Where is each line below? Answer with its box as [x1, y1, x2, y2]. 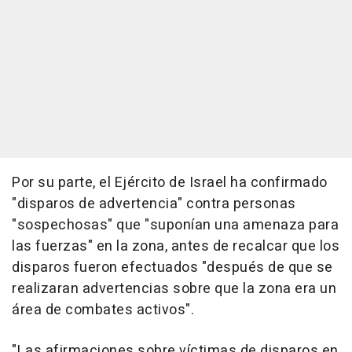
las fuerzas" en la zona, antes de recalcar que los [12, 235, 339, 257]
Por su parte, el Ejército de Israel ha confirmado [12, 171, 328, 193]
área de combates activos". [12, 299, 194, 321]
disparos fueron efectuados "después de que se [12, 256, 333, 278]
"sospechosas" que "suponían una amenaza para [12, 214, 339, 236]
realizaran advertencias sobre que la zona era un [12, 277, 336, 299]
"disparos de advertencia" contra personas [12, 192, 296, 214]
